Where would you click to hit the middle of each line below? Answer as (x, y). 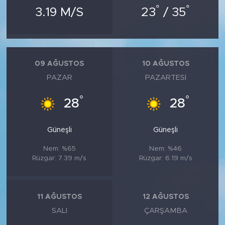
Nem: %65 (59, 148)
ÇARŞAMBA (165, 210)
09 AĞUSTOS (60, 64)
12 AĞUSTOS (165, 197)
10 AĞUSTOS (165, 64)
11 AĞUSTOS (59, 197)
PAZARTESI (165, 77)
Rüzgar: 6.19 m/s (165, 158)
